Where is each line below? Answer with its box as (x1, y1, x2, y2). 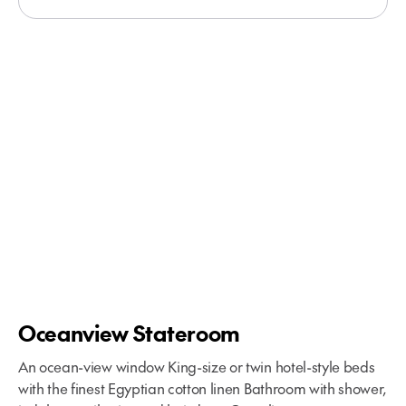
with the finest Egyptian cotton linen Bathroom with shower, (18, 378, 387, 399)
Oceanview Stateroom (18, 317, 240, 349)
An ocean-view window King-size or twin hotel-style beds (18, 356, 375, 377)
